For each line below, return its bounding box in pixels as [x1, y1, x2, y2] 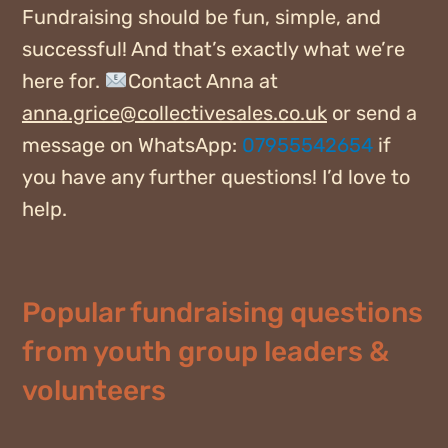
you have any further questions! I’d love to [21, 165, 410, 190]
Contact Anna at [127, 69, 278, 94]
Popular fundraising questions [21, 296, 423, 330]
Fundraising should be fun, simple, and [21, 5, 381, 30]
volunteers [21, 374, 166, 408]
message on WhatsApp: [21, 133, 242, 158]
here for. [21, 69, 105, 94]
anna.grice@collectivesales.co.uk [21, 101, 327, 126]
